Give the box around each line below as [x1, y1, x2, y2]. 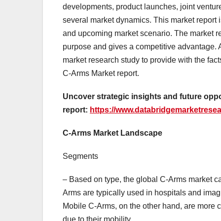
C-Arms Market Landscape [63, 129, 162, 138]
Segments [63, 152, 98, 161]
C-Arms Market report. [63, 69, 139, 78]
